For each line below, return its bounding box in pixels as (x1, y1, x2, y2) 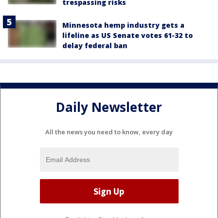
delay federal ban (62, 41, 127, 51)
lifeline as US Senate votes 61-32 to (62, 31, 193, 40)
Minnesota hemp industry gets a (62, 20, 184, 30)
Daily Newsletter (56, 98, 162, 116)
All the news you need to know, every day (45, 127, 173, 137)
